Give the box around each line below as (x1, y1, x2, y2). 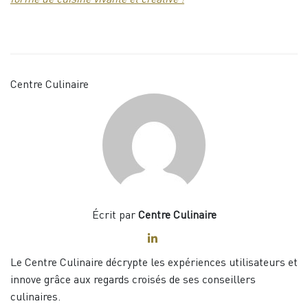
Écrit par (91, 210, 138, 222)
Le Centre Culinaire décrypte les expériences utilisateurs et (10, 258, 298, 269)
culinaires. (10, 292, 60, 304)
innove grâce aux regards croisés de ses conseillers (10, 275, 256, 287)
